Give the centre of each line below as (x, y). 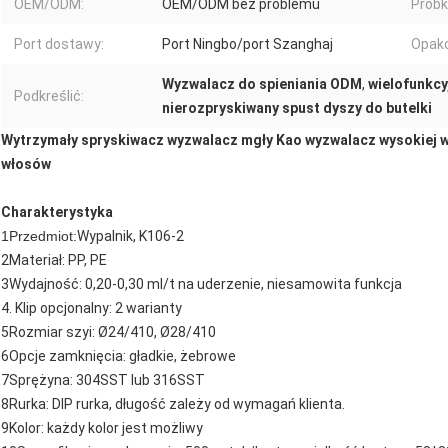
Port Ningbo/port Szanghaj (247, 44)
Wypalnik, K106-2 (130, 236)
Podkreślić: (49, 96)
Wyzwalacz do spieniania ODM (262, 84)
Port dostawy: (59, 44)
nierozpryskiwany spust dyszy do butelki (297, 108)
